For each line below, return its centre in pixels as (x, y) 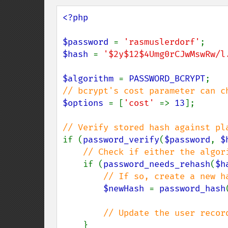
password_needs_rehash (157, 164)
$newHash (126, 189)
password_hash (192, 189)
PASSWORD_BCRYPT (167, 79)
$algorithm (91, 79)
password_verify (121, 140)
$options (85, 103)
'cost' (141, 103)
